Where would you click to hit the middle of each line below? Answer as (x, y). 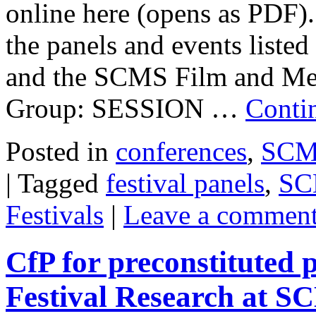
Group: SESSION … (126, 109)
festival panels (185, 183)
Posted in (57, 152)
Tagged (58, 183)
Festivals (55, 215)
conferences (181, 152)
